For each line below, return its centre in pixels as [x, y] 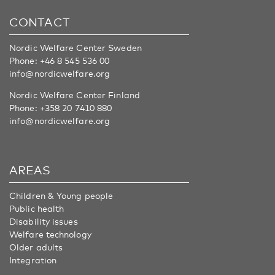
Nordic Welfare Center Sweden [76, 47]
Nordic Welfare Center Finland [75, 95]
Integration [33, 260]
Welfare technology [50, 234]
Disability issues [44, 221]
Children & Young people [61, 195]
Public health [37, 208]
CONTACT [40, 21]
